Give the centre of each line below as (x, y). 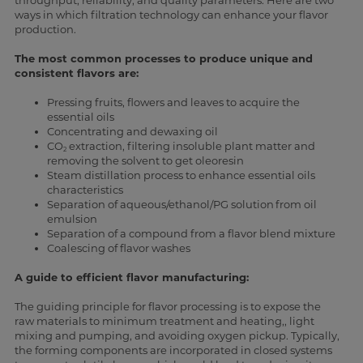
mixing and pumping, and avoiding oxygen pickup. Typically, (177, 336)
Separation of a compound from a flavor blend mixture (191, 234)
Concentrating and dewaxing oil (132, 132)
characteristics (85, 190)
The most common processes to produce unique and (163, 59)
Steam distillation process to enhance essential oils (181, 175)
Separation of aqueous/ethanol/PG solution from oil (181, 205)
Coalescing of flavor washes (118, 248)
